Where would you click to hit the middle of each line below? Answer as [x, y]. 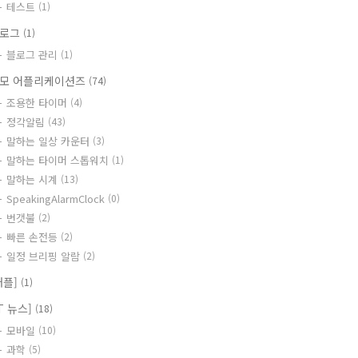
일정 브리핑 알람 [45, 256]
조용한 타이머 [38, 103]
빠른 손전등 [34, 237]
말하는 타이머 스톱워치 [59, 160]
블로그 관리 [34, 55]
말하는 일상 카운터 [50, 141]
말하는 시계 [34, 179]
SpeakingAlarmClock [57, 199]
